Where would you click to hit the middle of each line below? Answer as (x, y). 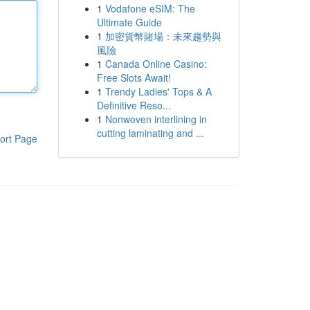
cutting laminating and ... (150, 133)
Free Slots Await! (134, 77)
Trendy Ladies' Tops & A (158, 91)
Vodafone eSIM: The (150, 8)
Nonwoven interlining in (156, 119)
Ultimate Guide (129, 22)
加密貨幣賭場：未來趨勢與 (163, 36)
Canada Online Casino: (156, 64)
